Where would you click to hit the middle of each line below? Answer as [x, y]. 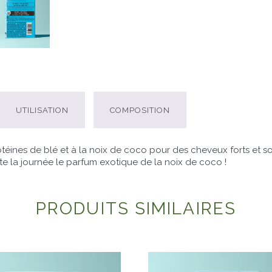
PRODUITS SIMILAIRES [136, 208]
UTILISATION [42, 110]
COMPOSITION [140, 110]
